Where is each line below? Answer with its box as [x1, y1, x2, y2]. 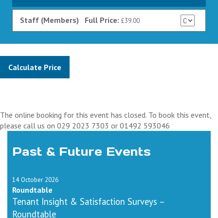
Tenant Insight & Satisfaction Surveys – [12, 195, 164, 207]
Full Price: [85, 15, 121, 25]
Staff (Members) [20, 15, 79, 25]
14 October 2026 [12, 175, 58, 184]
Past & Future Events [12, 144, 151, 159]
